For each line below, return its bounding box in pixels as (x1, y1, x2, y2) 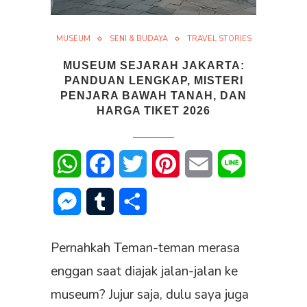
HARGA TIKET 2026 (97, 105, 210, 117)
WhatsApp (81, 156, 134, 172)
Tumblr (114, 194, 146, 210)
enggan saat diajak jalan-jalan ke (51, 262, 238, 281)
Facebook (114, 156, 160, 172)
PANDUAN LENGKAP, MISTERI (64, 75, 243, 87)
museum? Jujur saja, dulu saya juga (51, 286, 249, 304)
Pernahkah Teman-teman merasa (51, 239, 240, 258)
